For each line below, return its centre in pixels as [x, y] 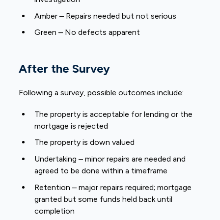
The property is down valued [85, 142]
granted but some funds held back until [104, 199]
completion [55, 211]
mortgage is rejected [71, 126]
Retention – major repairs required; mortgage [113, 187]
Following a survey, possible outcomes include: [101, 92]
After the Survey [65, 68]
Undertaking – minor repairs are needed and [110, 159]
